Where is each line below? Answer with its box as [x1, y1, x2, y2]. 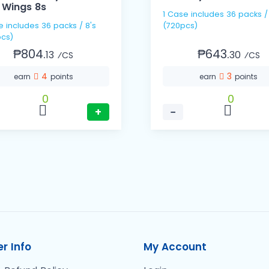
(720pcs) [163, 20, 198, 31]
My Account [144, 240, 207, 255]
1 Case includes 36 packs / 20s [163, 9, 191, 20]
